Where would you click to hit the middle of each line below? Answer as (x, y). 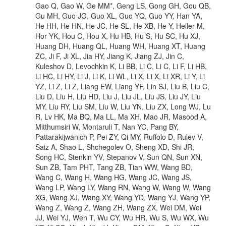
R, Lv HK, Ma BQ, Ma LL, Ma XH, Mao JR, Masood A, (121, 116)
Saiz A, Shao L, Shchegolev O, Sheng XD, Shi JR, (115, 147)
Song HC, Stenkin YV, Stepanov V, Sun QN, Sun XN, (119, 157)
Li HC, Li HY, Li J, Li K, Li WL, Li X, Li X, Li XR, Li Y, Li (120, 76)
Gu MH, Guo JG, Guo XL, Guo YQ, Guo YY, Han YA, (119, 15)
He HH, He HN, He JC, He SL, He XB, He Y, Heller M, (120, 25)
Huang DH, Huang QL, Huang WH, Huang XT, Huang (120, 46)
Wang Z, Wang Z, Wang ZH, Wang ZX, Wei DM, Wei (118, 207)
